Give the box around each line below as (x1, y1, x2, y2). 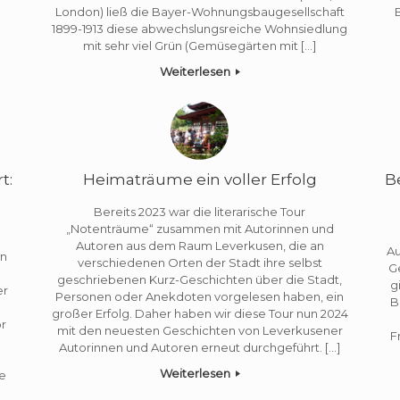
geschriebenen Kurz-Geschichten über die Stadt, (57, 271, 343, 287)
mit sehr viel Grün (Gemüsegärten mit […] (83, 37, 317, 53)
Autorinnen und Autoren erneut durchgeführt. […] (59, 339, 341, 354)
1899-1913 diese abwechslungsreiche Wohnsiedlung (52, 21, 348, 36)
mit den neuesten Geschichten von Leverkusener (56, 322, 343, 337)
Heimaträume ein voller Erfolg (82, 171, 317, 189)
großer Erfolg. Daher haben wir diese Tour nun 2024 (51, 305, 348, 321)
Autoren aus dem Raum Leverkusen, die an (75, 237, 324, 253)
